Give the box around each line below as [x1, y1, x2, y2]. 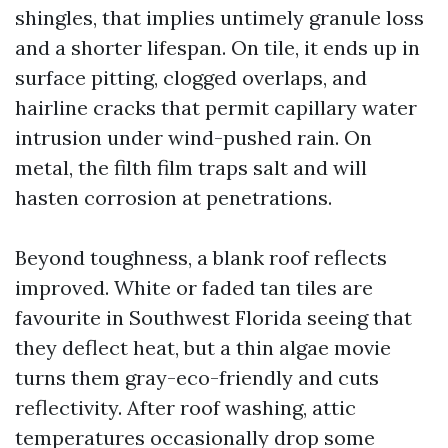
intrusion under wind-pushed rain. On [15, 125, 372, 150]
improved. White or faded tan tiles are [15, 275, 373, 300]
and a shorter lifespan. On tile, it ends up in [15, 35, 420, 60]
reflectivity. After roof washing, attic [15, 395, 356, 420]
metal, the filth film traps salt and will [15, 155, 367, 180]
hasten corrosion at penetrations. [15, 185, 332, 210]
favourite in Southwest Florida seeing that [15, 305, 412, 330]
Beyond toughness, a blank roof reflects [15, 245, 387, 270]
